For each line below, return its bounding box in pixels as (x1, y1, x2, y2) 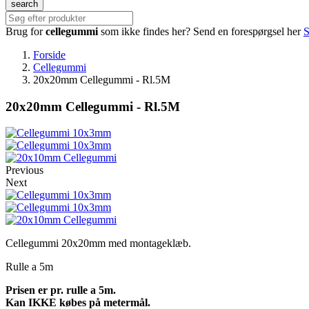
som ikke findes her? (98, 26, 193, 37)
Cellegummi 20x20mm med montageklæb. (6, 237, 191, 250)
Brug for (6, 26, 46, 37)
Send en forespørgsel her (193, 26, 301, 37)
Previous (6, 164, 43, 177)
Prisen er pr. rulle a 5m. (6, 284, 116, 297)
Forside (33, 49, 66, 61)
